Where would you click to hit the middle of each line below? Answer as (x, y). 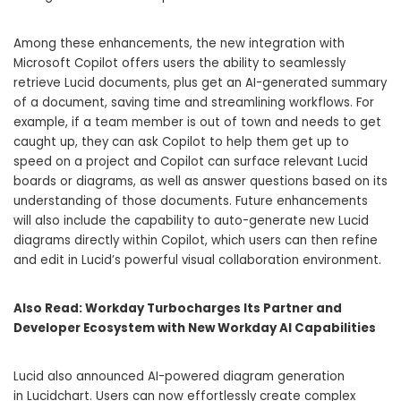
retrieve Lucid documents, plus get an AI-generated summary (200, 83)
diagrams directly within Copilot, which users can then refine (196, 241)
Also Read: (49, 309)
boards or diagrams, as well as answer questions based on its (200, 182)
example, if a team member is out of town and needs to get (197, 123)
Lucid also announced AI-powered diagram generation (179, 377)
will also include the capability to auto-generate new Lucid (191, 221)
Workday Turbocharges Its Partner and (213, 309)
